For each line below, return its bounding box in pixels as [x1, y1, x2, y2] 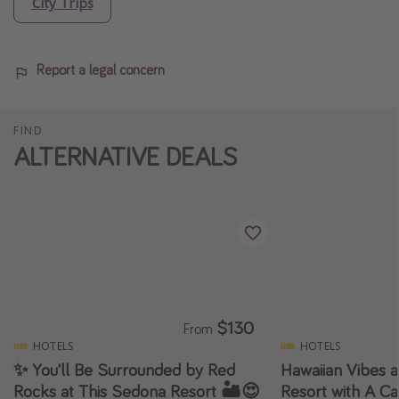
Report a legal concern [37, 60, 165, 78]
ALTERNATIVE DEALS [13, 138, 237, 173]
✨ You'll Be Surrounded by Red [13, 358, 235, 381]
